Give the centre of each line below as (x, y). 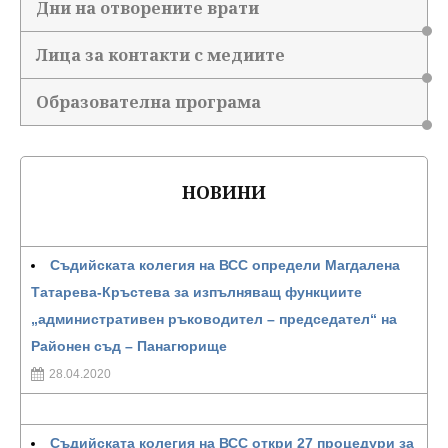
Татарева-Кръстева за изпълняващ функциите (196, 292)
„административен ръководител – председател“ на (214, 319)
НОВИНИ (224, 192)
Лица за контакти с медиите (160, 55)
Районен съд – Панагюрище (129, 346)
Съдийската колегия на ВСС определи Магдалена (225, 265)
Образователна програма (148, 102)
